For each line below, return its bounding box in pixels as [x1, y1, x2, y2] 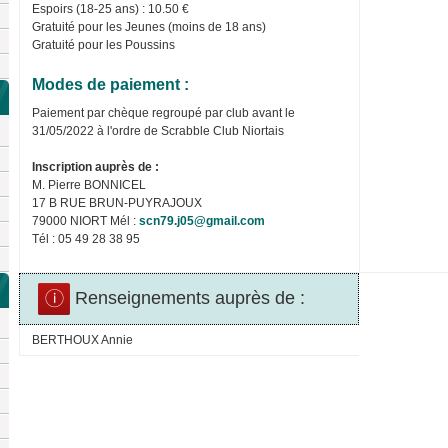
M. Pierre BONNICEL [32, 177, 146, 192]
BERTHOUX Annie [32, 332, 133, 347]
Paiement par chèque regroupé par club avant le [32, 105, 295, 120]
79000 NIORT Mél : [32, 213, 139, 228]
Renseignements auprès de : [70, 287, 306, 308]
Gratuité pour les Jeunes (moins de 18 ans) [32, 19, 266, 34]
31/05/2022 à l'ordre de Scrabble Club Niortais [32, 123, 284, 138]
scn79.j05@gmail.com [139, 213, 265, 228]
